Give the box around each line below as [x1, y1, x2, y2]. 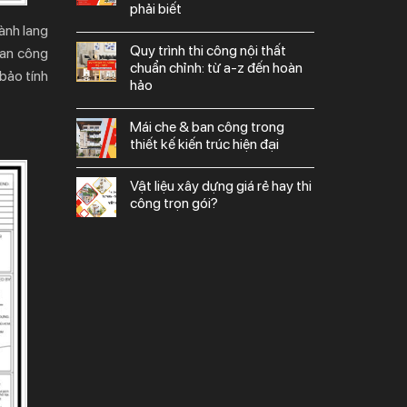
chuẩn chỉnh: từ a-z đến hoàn [129, 58, 303, 76]
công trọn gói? [129, 194, 218, 212]
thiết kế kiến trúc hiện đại [129, 134, 279, 153]
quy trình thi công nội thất [129, 41, 141, 59]
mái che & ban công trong [129, 117, 142, 135]
